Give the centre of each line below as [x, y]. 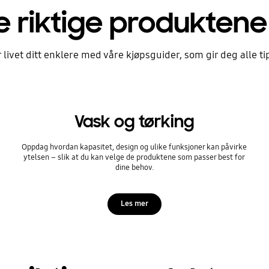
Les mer [134, 203]
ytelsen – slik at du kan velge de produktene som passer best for [134, 157]
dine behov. [134, 167]
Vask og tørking [134, 122]
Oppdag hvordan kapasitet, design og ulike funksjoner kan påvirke [134, 147]
